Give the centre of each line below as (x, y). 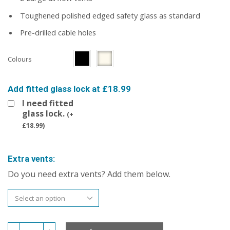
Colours (20, 59)
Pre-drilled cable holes (57, 32)
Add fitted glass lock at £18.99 (69, 89)
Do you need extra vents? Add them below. (89, 174)
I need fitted (48, 103)
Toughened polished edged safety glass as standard (109, 15)
